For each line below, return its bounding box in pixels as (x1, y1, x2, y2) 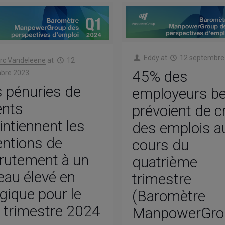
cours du (132, 136, 189, 154)
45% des (132, 68, 188, 86)
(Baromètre (132, 187, 206, 205)
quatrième (132, 153, 198, 171)
